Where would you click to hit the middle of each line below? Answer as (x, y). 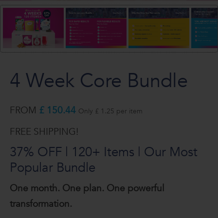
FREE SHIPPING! (44, 132)
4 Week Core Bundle (99, 81)
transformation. (41, 204)
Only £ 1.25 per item (110, 111)
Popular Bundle (53, 168)
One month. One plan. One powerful (87, 189)
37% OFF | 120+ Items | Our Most (104, 152)
